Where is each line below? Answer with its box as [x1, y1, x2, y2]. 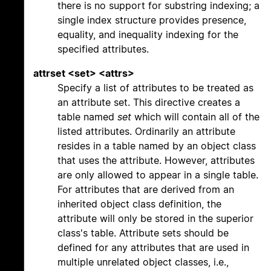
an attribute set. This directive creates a [57, 96, 240, 109]
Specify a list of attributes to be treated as [57, 82, 253, 94]
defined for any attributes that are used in [57, 241, 249, 254]
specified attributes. [57, 43, 149, 56]
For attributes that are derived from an [57, 183, 234, 196]
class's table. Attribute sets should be [57, 227, 229, 240]
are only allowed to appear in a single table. [57, 169, 258, 181]
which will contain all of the [131, 111, 260, 123]
